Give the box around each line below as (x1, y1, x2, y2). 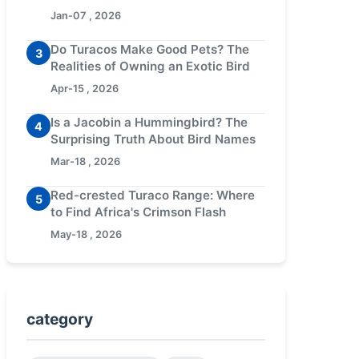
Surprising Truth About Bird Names (50, 131, 256, 147)
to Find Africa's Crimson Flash (50, 204, 226, 220)
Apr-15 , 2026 (50, 83, 119, 95)
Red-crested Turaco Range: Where (50, 188, 255, 203)
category (26, 309, 93, 329)
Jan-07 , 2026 (50, 10, 121, 22)
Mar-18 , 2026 (50, 155, 120, 167)
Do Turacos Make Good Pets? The (50, 42, 249, 57)
